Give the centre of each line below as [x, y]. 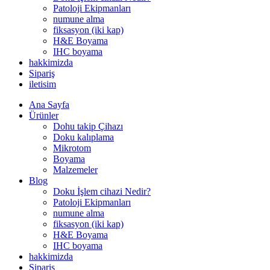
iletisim [42, 84]
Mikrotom [72, 148]
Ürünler [44, 115]
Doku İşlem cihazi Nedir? [102, 191]
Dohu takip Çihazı [88, 126]
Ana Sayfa [49, 104]
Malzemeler [75, 169]
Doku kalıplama [83, 137]
